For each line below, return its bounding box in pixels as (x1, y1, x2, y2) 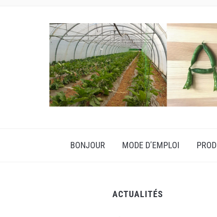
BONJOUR (70, 139, 105, 150)
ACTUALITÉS (112, 188, 163, 199)
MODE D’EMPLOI (122, 139, 180, 150)
